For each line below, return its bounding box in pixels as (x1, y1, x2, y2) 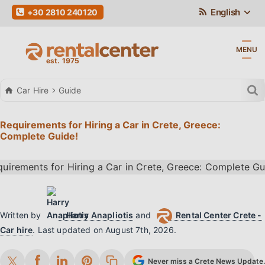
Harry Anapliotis (66, 210, 134, 220)
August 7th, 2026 (105, 225, 174, 235)
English (208, 7, 240, 18)
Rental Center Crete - (176, 210, 262, 220)
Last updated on (37, 225, 106, 235)
